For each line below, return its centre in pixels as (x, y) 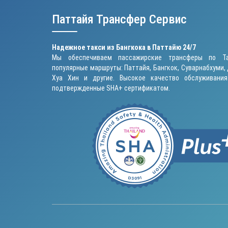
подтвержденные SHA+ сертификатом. (111, 88)
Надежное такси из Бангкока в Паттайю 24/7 (124, 47)
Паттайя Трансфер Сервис (119, 19)
